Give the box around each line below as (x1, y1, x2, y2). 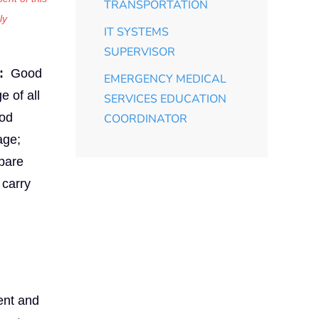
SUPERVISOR (104, 43, 175, 60)
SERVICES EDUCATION (104, 90, 226, 107)
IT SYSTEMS (104, 23, 169, 40)
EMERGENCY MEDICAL (104, 70, 226, 87)
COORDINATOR (104, 110, 187, 127)
